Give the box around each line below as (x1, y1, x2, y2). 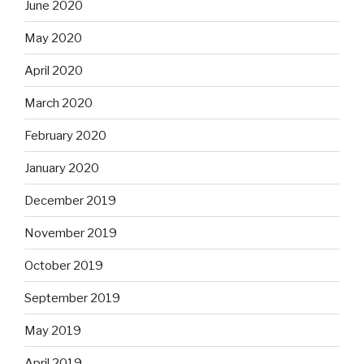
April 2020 (24, 63, 83, 78)
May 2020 (24, 30, 82, 45)
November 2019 (24, 225, 117, 240)
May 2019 (24, 323, 81, 338)
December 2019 (24, 193, 116, 208)
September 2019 (24, 290, 120, 305)
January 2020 (24, 160, 99, 175)
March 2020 (24, 95, 93, 110)
